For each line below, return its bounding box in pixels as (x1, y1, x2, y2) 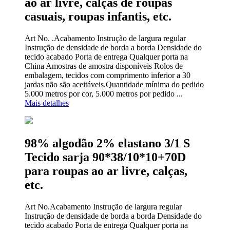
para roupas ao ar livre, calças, (25, 164, 187, 178)
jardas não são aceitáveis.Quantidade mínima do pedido (25, 80, 204, 89)
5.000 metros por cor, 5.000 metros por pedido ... (25, 89, 183, 99)
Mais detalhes (25, 99, 69, 108)
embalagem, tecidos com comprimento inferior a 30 (25, 71, 190, 80)
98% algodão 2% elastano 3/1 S (25, 136, 190, 150)
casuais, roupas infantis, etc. (25, 10, 171, 24)
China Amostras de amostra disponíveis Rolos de (25, 62, 183, 71)
